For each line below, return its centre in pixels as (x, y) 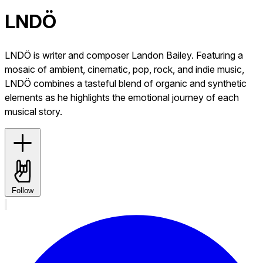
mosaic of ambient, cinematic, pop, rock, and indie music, (124, 69)
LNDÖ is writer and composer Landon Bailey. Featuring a (124, 55)
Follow (23, 190)
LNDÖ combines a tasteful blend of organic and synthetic (126, 83)
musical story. (33, 111)
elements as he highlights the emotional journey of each (122, 97)
